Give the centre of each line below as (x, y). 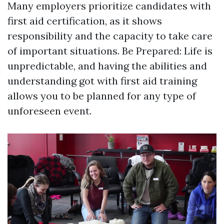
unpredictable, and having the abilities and (107, 66)
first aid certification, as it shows (85, 21)
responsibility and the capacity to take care (110, 36)
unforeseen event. (49, 111)
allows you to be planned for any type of (102, 96)
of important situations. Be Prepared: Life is (110, 51)
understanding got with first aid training (102, 81)
